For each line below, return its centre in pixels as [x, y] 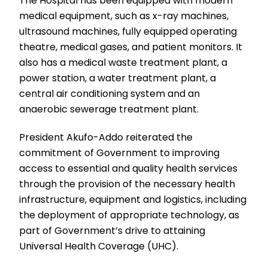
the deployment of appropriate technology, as [130, 215]
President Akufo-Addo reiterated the [106, 137]
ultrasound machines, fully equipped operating [128, 31]
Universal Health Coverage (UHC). [99, 246]
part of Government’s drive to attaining [112, 230]
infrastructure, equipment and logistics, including [133, 199]
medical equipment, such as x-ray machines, [124, 16]
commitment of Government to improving [120, 153]
